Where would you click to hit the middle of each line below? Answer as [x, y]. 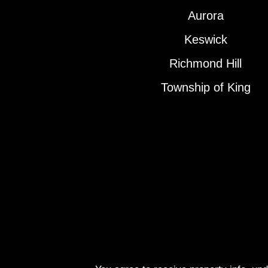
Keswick [205, 40]
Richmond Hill [206, 64]
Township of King [205, 88]
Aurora [205, 16]
